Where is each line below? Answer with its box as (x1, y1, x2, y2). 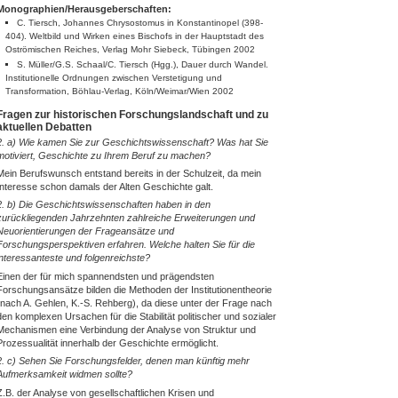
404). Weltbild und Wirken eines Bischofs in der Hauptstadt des (4, 31, 264, 42)
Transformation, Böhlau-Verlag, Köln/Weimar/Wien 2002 (4, 86, 234, 97)
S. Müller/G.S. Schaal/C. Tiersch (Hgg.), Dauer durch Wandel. (17, 60, 269, 70)
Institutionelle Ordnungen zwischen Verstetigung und (4, 73, 222, 84)
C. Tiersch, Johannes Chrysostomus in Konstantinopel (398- (17, 18, 264, 28)
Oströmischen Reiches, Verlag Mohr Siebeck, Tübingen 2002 (4, 44, 255, 55)
